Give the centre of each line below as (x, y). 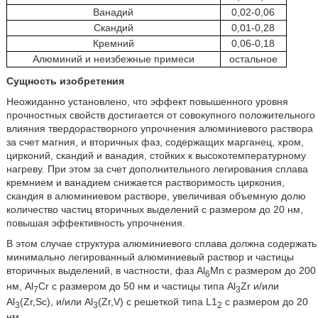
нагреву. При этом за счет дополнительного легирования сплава (157, 169)
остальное (253, 59)
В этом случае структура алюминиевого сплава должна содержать (161, 244)
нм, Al (20, 286)
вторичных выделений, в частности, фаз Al (105, 271)
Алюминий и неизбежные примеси (113, 59)
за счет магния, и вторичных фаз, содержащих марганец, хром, (155, 142)
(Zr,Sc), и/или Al (56, 301)
